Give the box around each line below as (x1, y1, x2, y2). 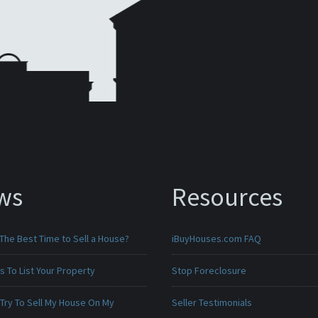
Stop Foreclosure (171, 264, 246, 277)
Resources (171, 181, 283, 213)
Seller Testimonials (171, 296, 252, 309)
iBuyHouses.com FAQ (171, 232, 261, 245)
